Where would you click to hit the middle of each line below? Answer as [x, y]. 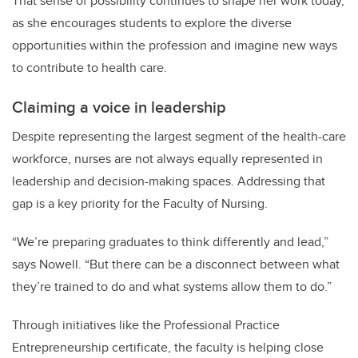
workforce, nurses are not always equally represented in [167, 158]
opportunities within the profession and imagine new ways [175, 45]
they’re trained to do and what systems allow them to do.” [172, 286]
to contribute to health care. [89, 67]
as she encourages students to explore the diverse [152, 22]
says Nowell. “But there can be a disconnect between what [176, 264]
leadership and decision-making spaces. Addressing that [169, 181]
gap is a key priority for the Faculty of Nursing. [140, 203]
